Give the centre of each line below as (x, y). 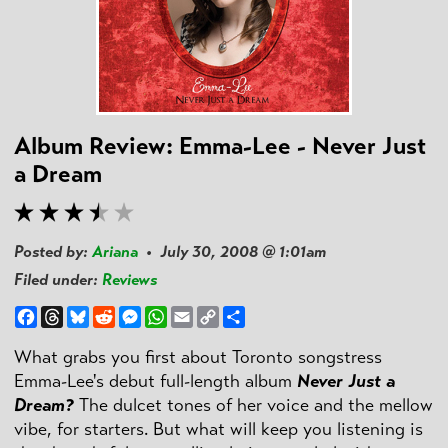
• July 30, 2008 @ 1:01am (232, 252)
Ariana (115, 252)
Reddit (138, 314)
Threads (91, 314)
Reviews (129, 280)
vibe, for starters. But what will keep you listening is (218, 428)
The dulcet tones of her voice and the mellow (253, 404)
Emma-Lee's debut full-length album (155, 380)
